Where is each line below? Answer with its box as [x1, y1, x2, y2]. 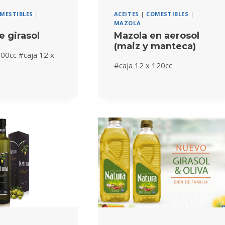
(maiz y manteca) [114, 40, 196, 52]
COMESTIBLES [146, 10, 189, 18]
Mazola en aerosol [114, 30, 199, 41]
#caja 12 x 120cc [114, 60, 172, 70]
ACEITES [114, 10, 139, 18]
